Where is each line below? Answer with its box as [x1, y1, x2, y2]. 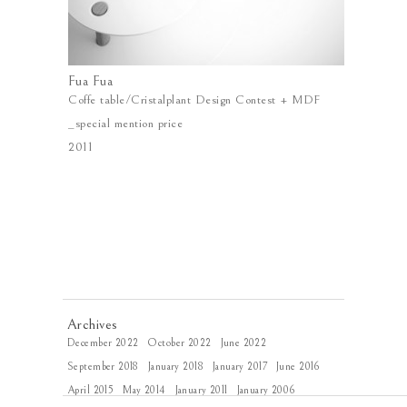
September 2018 [67, 361, 139, 372]
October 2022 [147, 337, 212, 349]
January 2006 [236, 384, 296, 396]
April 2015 [67, 384, 114, 396]
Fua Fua [68, 73, 113, 89]
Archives [67, 316, 118, 333]
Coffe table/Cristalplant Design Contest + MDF [68, 93, 321, 107]
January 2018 [147, 361, 203, 372]
